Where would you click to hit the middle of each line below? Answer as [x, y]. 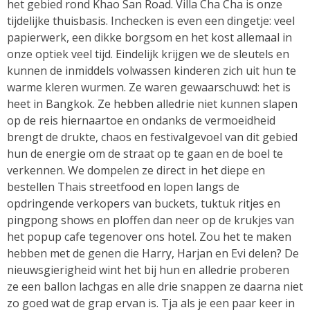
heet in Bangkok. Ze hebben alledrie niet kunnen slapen [152, 103]
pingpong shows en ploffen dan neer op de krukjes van [151, 220]
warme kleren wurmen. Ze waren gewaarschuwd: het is [149, 87]
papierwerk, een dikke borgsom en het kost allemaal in [149, 37]
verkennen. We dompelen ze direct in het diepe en [136, 170]
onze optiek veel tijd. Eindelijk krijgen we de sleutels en [148, 54]
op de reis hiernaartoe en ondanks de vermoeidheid [141, 120]
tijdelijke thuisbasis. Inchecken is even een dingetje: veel [151, 20]
